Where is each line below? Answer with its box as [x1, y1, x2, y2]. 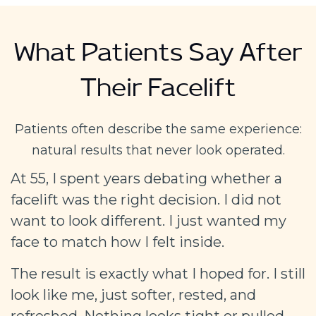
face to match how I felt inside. [11, 233, 224, 250]
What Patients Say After [13, 42, 303, 75]
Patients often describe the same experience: [14, 121, 302, 137]
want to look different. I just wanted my [11, 212, 286, 229]
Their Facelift [80, 77, 236, 110]
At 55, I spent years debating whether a [11, 169, 282, 187]
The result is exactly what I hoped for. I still [11, 265, 305, 282]
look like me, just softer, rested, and [11, 286, 256, 303]
